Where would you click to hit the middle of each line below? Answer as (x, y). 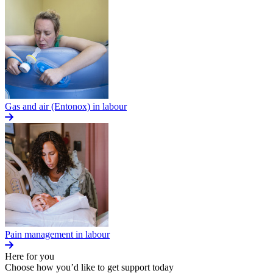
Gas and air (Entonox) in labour (66, 107)
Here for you (30, 257)
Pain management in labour (57, 235)
